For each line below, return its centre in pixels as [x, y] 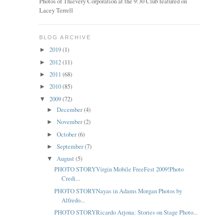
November [70, 122]
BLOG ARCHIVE [65, 38]
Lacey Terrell [56, 10]
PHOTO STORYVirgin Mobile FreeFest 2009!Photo [119, 170]
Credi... [71, 179]
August [66, 159]
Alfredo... [73, 200]
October [67, 134]
